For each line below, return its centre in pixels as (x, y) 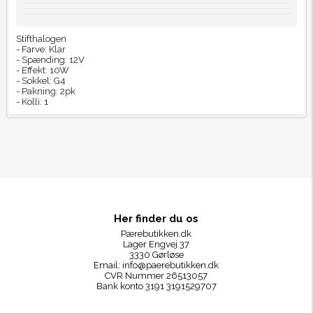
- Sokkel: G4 (41, 80)
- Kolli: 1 (32, 101)
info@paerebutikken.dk (171, 265)
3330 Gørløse (156, 255)
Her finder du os (156, 219)
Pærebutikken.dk (156, 234)
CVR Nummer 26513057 (156, 276)
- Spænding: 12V (50, 59)
